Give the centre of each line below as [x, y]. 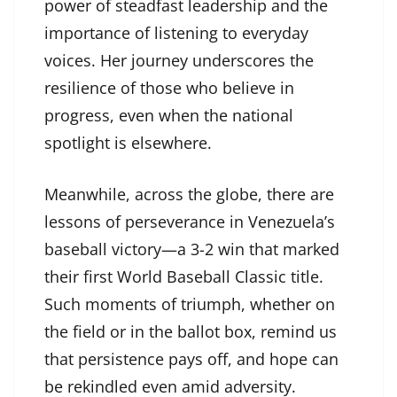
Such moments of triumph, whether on [190, 304]
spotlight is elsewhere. [128, 143]
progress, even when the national [169, 116]
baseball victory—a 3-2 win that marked [192, 249]
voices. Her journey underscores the [179, 61]
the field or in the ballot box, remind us [191, 332]
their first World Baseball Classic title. [184, 277]
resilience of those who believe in [169, 88]
